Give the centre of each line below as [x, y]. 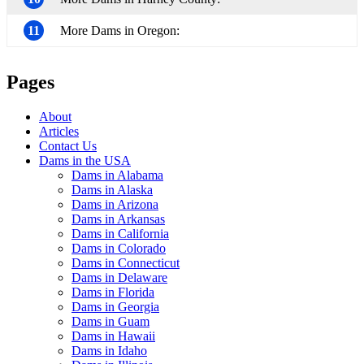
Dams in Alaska [112, 189]
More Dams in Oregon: [120, 31]
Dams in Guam [110, 321]
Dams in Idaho [109, 350]
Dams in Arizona [115, 204]
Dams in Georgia [115, 306]
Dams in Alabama [117, 175]
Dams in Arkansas [118, 219]
